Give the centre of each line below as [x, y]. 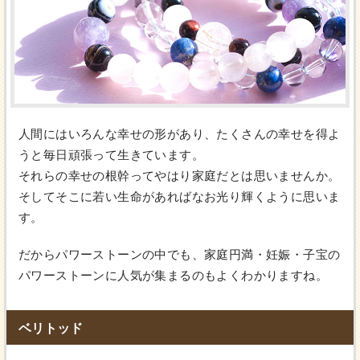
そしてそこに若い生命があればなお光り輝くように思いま [180, 197]
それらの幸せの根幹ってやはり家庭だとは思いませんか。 [180, 176]
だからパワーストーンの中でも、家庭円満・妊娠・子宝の [180, 255]
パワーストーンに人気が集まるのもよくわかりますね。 [173, 276]
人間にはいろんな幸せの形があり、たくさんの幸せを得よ [180, 134]
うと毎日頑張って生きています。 [111, 155]
